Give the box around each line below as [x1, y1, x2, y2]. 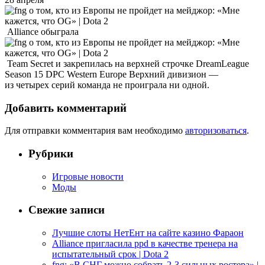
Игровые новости [52, 171, 124, 182]
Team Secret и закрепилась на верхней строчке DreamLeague [5, 58, 249, 69]
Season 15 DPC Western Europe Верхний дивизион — [5, 69, 218, 79]
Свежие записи [28, 203, 105, 216]
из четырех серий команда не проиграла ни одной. [5, 79, 209, 90]
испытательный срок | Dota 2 [52, 249, 169, 260]
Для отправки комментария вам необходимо [5, 125, 185, 136]
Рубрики [28, 147, 73, 160]
